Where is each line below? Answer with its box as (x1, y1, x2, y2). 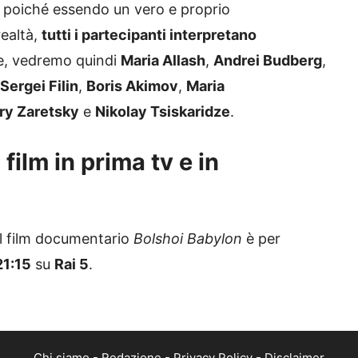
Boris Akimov (86, 78, 178, 95)
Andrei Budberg (213, 52, 322, 70)
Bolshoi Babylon (133, 230, 246, 248)
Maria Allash (121, 52, 205, 70)
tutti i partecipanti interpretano (42, 26, 257, 44)
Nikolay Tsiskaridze (95, 103, 230, 121)
